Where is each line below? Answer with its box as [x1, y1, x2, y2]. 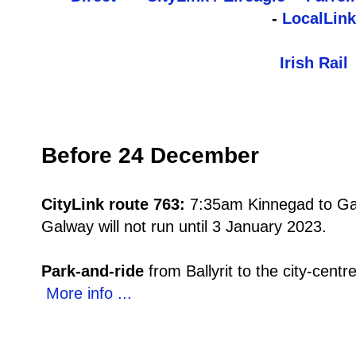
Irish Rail [280, 54, 348, 72]
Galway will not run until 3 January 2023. [41, 218, 327, 236]
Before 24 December [41, 143, 259, 168]
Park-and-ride [41, 262, 144, 281]
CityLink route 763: [41, 195, 190, 214]
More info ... [46, 284, 132, 303]
